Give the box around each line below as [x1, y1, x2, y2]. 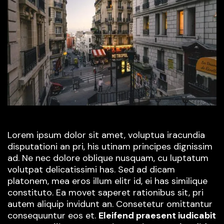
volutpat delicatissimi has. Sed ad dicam [7, 163, 175, 175]
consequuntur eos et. [7, 209, 98, 221]
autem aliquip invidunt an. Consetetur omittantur [7, 197, 212, 210]
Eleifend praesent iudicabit [98, 209, 216, 221]
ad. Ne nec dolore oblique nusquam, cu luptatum [7, 151, 208, 164]
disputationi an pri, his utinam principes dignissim [7, 140, 212, 152]
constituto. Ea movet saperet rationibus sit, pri [7, 186, 203, 198]
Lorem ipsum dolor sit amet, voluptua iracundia [7, 128, 205, 141]
